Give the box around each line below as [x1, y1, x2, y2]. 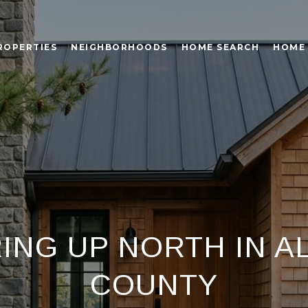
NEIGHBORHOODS [71, 41, 168, 52]
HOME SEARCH [181, 41, 259, 52]
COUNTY [90, 268, 218, 301]
